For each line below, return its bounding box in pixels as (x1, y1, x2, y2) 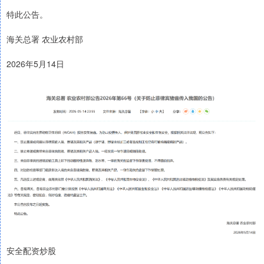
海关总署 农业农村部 (6, 33, 83, 45)
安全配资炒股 (6, 244, 56, 256)
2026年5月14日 (6, 58, 64, 70)
